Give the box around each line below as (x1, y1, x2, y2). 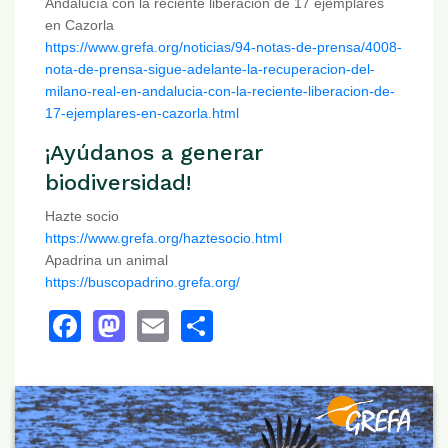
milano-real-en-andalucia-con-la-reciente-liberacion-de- (45, 83, 395, 100)
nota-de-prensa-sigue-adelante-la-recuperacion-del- (45, 61, 375, 78)
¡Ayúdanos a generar (45, 140, 263, 166)
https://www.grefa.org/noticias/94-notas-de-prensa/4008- (45, 39, 402, 56)
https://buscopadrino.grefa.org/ (45, 274, 240, 291)
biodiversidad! (45, 170, 191, 196)
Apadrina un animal (45, 252, 168, 269)
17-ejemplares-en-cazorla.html (45, 105, 239, 122)
